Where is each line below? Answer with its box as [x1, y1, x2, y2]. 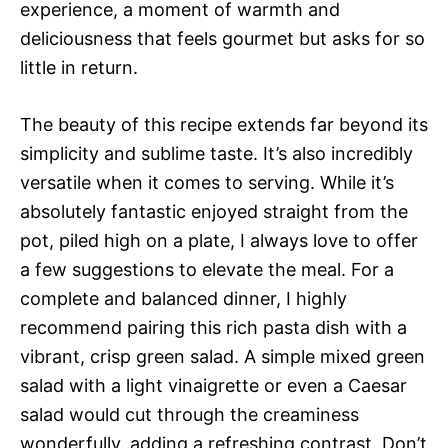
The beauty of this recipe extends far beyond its [20, 114, 428, 135]
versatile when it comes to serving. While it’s [20, 172, 394, 193]
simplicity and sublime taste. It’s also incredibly [20, 143, 413, 164]
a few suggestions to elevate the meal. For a [20, 259, 394, 280]
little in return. [20, 57, 138, 78]
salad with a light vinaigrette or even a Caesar [20, 375, 407, 396]
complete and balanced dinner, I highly [20, 288, 347, 309]
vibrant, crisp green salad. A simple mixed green [20, 346, 425, 367]
